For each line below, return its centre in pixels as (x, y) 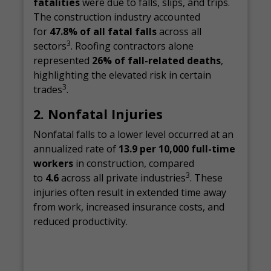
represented (63, 60)
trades (48, 90)
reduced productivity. (81, 221)
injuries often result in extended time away (130, 192)
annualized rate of (76, 149)
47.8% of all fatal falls (103, 31)
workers (54, 163)
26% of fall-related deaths (157, 60)
